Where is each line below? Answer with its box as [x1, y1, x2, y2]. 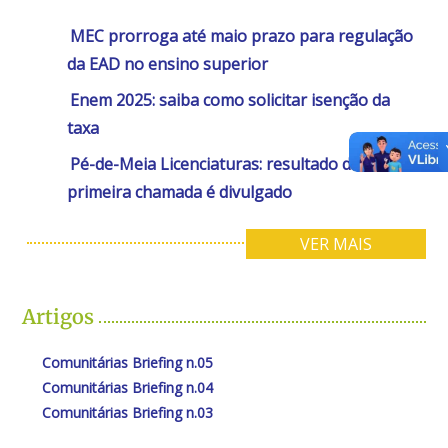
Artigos [22, 303, 95, 329]
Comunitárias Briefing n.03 [42, 402, 214, 422]
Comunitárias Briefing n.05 [42, 352, 214, 372]
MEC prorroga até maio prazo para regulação [70, 24, 414, 47]
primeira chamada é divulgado [67, 180, 293, 203]
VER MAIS [299, 232, 372, 255]
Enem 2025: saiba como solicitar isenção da [70, 88, 391, 111]
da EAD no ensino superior [67, 52, 269, 75]
